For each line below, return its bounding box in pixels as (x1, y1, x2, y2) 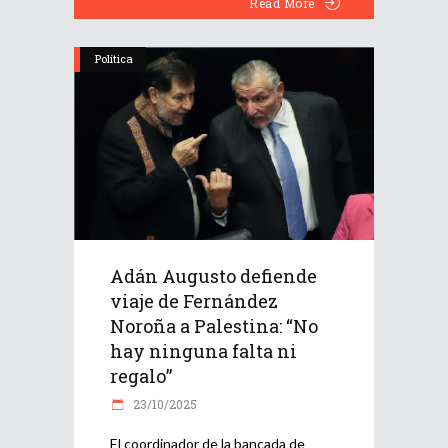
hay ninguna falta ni (110, 338, 297, 363)
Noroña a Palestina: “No (110, 313, 318, 338)
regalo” (110, 363, 172, 388)
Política (95, 51, 133, 67)
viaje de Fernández (110, 288, 278, 313)
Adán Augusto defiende (110, 263, 317, 288)
